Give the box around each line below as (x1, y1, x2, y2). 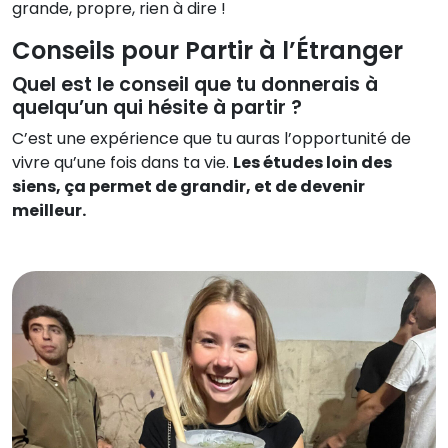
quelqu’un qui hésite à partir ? (12, 93, 302, 121)
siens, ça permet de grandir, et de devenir (12, 174, 365, 198)
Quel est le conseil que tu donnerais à (12, 70, 378, 98)
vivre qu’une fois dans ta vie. (12, 150, 233, 174)
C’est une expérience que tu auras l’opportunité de (12, 126, 411, 150)
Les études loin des (233, 150, 392, 174)
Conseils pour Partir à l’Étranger (12, 33, 403, 67)
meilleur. (12, 198, 86, 222)
